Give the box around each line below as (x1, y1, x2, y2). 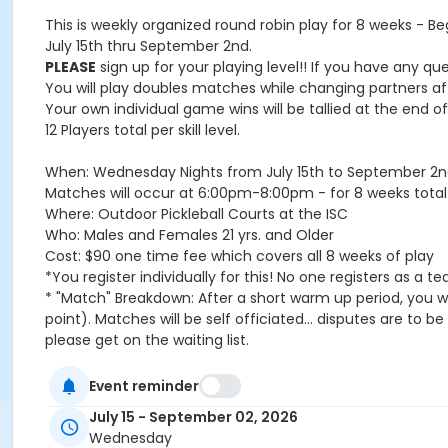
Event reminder (89, 375, 199, 396)
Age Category (45, 407, 136, 423)
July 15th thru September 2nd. (45, 36, 252, 56)
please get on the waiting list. (45, 330, 249, 350)
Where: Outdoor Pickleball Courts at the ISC (45, 204, 348, 224)
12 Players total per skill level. (45, 120, 240, 140)
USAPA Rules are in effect (45, 351, 220, 371)
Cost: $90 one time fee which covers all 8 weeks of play (45, 246, 434, 266)
